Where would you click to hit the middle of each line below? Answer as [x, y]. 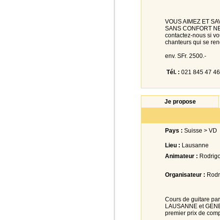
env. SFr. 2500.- [186, 56]
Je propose [180, 102]
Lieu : [173, 145]
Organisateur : [185, 175]
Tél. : [173, 72]
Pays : [174, 131]
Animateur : [181, 156]
